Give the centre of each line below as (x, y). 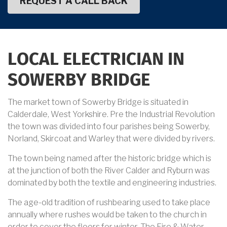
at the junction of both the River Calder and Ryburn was (109, 171)
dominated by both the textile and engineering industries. (112, 183)
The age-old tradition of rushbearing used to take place (109, 203)
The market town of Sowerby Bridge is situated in (98, 102)
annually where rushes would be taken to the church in (107, 215)
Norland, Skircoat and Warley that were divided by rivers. (111, 139)
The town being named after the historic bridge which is (109, 159)
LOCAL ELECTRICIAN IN (96, 60)
